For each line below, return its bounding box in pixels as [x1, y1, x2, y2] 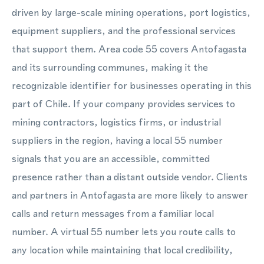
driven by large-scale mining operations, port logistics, [12, 5, 250, 19]
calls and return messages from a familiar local [12, 206, 214, 220]
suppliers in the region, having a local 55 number [12, 133, 223, 147]
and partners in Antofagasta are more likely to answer [12, 188, 248, 202]
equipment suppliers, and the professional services [12, 24, 236, 38]
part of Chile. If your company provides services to [12, 97, 235, 111]
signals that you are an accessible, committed [12, 151, 210, 166]
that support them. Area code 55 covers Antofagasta [12, 42, 246, 56]
